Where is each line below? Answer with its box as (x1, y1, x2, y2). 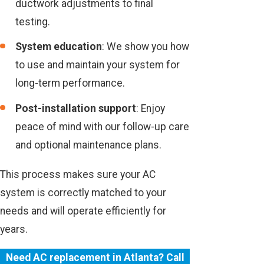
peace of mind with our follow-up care (15, 120, 190, 133)
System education (15, 41, 103, 53)
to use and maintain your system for (15, 59, 180, 71)
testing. (15, 16, 51, 28)
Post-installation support (15, 102, 137, 114)
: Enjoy (136, 102, 166, 114)
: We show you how (102, 41, 190, 53)
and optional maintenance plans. (15, 138, 162, 151)
